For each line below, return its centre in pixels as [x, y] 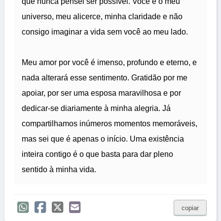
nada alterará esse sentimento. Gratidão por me [105, 78]
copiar [190, 208]
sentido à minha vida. [59, 170]
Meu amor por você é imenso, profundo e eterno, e [109, 63]
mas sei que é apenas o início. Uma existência [103, 139]
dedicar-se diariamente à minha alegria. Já [96, 109]
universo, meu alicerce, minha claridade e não [102, 17]
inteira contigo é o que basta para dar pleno [97, 154]
